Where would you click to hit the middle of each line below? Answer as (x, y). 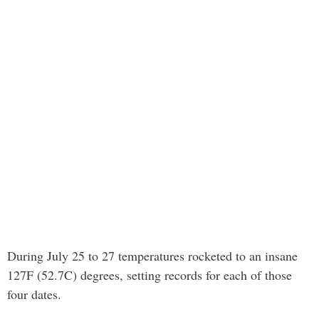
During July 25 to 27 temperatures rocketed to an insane (152, 255)
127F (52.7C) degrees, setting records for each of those (150, 274)
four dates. (34, 294)
